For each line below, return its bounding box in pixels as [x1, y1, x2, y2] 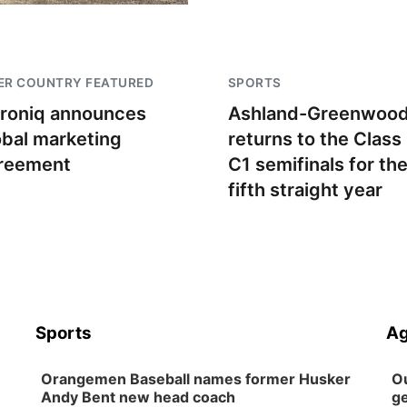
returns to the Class [227, 128, 402, 150]
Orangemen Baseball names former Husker [41, 370, 352, 388]
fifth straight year [227, 179, 382, 201]
